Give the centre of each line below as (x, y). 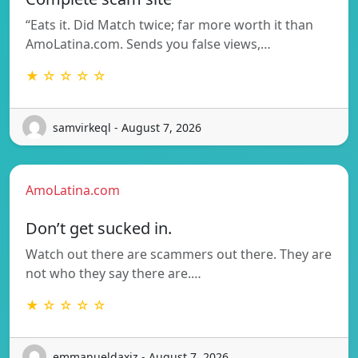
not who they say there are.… (113, 274)
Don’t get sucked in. (99, 229)
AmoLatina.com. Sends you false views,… (148, 44)
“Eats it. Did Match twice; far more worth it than (169, 25)
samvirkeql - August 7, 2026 (127, 127)
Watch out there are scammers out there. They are (179, 255)
